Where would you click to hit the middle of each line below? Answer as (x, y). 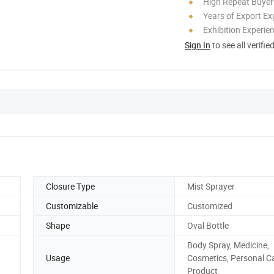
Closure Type (70, 186)
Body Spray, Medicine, (228, 245)
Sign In (198, 45)
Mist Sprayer (211, 186)
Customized (210, 206)
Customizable (72, 206)
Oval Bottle (208, 225)
